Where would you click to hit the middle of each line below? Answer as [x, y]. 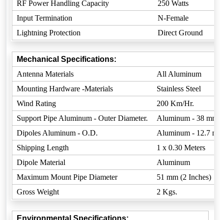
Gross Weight [38, 192]
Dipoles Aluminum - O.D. [57, 133]
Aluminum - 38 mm [187, 118]
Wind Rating [36, 103]
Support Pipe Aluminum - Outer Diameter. [82, 118]
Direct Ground [180, 33]
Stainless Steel [179, 89]
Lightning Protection [49, 33]
